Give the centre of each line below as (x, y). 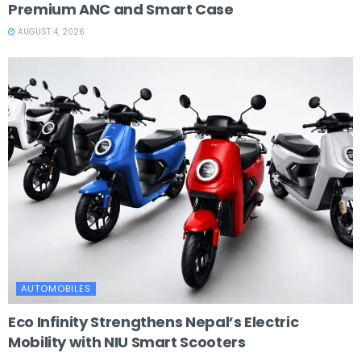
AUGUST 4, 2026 (50, 31)
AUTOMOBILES (56, 288)
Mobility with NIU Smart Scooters (127, 342)
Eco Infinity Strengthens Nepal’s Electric (154, 322)
